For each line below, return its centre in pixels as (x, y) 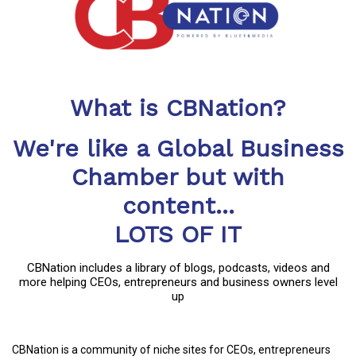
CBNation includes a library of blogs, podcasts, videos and (178, 268)
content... (178, 206)
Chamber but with (178, 177)
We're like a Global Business (178, 149)
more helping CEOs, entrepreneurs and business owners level (178, 282)
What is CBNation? (178, 108)
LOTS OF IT (178, 234)
